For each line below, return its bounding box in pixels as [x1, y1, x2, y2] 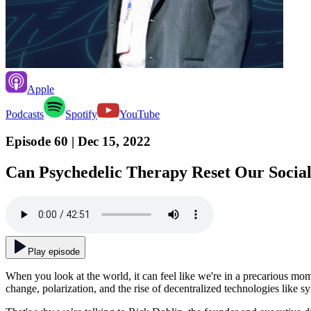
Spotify [65, 108, 97, 121]
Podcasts [6, 108, 44, 121]
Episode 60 [6, 133, 68, 149]
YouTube [119, 108, 160, 121]
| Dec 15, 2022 [72, 133, 151, 149]
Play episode [28, 246, 80, 257]
